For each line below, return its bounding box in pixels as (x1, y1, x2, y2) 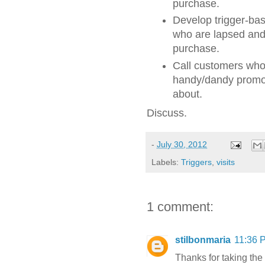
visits (216, 157, 235, 167)
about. (173, 88, 202, 100)
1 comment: (147, 199, 214, 214)
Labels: (151, 157, 181, 167)
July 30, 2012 (157, 140, 207, 150)
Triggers (181, 157, 212, 167)
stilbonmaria (175, 234, 231, 245)
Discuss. (147, 107, 187, 119)
